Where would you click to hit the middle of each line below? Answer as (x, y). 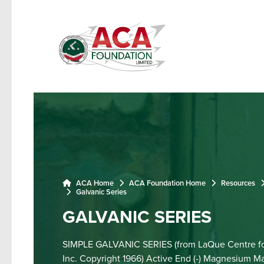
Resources (238, 183)
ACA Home (94, 183)
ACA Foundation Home (167, 183)
